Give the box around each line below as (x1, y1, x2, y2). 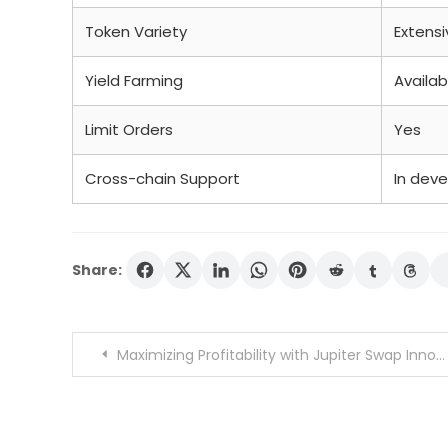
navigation (71, 383, 220, 414)
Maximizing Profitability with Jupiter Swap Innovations (117, 345, 436, 365)
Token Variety (85, 21, 187, 42)
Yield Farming (85, 70, 183, 91)
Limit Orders (85, 119, 173, 140)
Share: (72, 260, 122, 280)
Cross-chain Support (85, 168, 240, 189)
